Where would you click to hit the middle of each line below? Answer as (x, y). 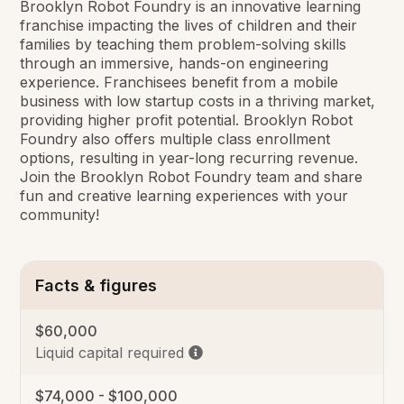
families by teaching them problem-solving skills (184, 45)
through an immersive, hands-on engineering (174, 64)
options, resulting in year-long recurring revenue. (189, 158)
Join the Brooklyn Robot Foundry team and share (192, 177)
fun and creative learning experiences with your (184, 196)
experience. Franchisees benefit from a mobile (179, 83)
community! (60, 215)
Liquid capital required (110, 353)
